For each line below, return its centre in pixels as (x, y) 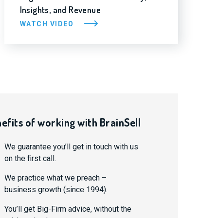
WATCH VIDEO (48, 24)
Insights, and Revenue (60, 10)
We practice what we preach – (55, 178)
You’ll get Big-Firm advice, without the (68, 209)
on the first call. (30, 158)
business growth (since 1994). (56, 190)
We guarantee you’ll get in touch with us (71, 147)
